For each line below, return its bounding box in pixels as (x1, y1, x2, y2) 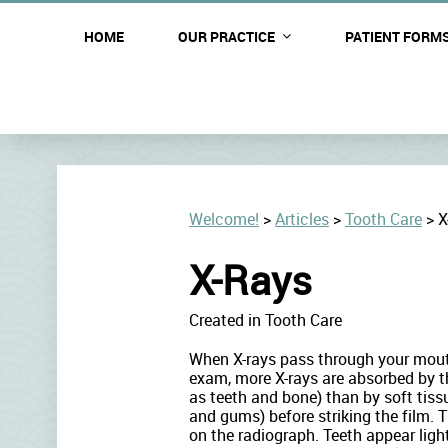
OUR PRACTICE (178, 27, 275, 46)
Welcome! (189, 208, 259, 230)
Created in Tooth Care (189, 309, 342, 331)
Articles (275, 208, 329, 230)
